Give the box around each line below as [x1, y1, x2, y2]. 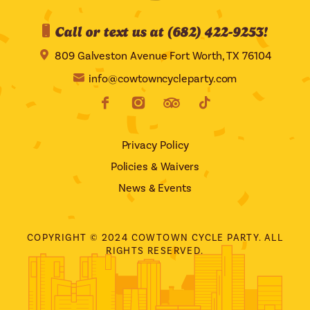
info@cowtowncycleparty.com [86, 72, 237, 86]
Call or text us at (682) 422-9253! [55, 24, 267, 40]
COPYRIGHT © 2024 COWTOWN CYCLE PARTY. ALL [26, 232, 284, 244]
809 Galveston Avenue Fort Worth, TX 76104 [52, 49, 271, 63]
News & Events [118, 181, 192, 195]
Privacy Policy [121, 138, 189, 152]
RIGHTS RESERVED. [106, 245, 204, 257]
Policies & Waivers [110, 160, 200, 174]
